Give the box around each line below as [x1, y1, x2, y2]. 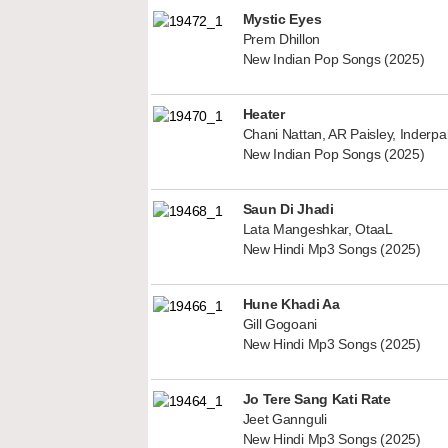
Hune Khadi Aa [242, 295, 340, 312]
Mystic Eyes [242, 10, 322, 27]
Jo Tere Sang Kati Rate [242, 390, 391, 407]
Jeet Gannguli [242, 411, 327, 427]
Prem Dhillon [242, 31, 320, 47]
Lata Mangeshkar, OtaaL [242, 221, 393, 237]
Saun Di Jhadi [242, 200, 334, 217]
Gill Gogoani [242, 316, 317, 332]
